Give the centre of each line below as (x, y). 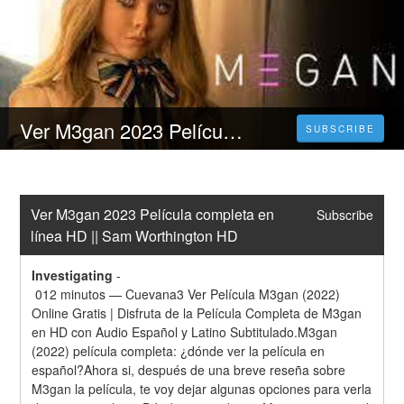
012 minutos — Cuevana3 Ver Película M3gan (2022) (186, 294)
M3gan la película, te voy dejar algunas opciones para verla (202, 389)
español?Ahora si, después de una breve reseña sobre (189, 370)
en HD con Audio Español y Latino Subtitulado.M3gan (185, 332)
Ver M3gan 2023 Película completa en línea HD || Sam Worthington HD (233, 131)
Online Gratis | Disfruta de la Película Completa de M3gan (197, 313)
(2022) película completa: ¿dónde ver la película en (179, 351)
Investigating (73, 275)
